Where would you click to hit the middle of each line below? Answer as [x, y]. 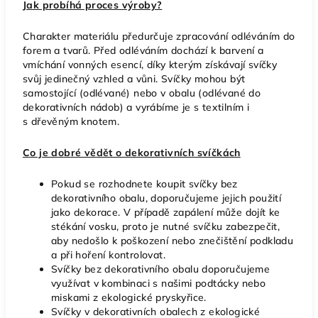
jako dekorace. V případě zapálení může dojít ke [166, 212]
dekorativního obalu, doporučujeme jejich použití [166, 198]
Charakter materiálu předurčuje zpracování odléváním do [159, 36]
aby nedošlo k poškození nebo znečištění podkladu [172, 240]
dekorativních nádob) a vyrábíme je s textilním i [136, 107]
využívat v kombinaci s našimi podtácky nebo [159, 283]
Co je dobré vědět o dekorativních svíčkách [132, 152]
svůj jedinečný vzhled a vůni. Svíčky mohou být [134, 78]
